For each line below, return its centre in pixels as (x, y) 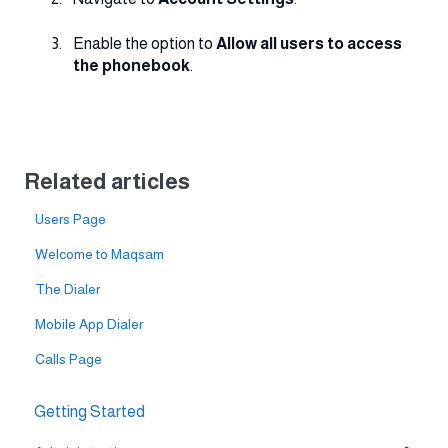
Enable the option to (144, 43)
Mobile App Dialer (89, 323)
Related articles (107, 181)
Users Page (71, 218)
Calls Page (69, 358)
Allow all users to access (309, 43)
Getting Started (89, 412)
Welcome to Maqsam (100, 253)
